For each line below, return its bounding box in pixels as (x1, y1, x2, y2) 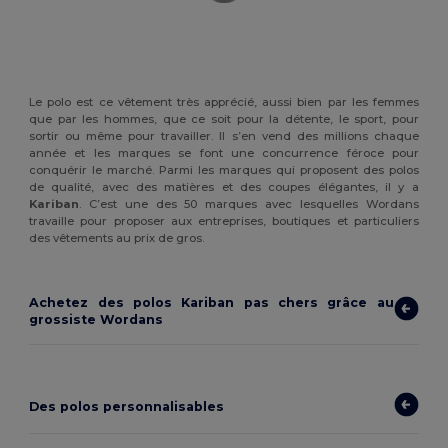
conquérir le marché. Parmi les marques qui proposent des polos (29, 162, 419, 177)
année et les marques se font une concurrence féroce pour (29, 145, 419, 160)
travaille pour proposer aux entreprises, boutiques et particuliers (29, 213, 419, 228)
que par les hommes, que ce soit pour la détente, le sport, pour (29, 111, 419, 126)
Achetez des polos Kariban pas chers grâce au (29, 294, 394, 310)
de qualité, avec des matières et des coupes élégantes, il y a (29, 179, 419, 194)
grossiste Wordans (29, 311, 164, 327)
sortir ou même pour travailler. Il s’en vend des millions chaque (29, 128, 419, 143)
